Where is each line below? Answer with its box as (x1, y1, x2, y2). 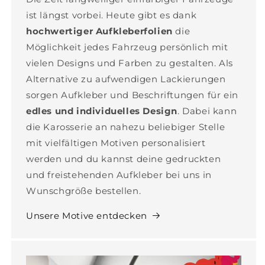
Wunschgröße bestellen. (26, 185, 141, 196)
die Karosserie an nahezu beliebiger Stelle (26, 121, 225, 132)
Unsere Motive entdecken (26, 210, 147, 221)
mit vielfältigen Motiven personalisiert (26, 137, 206, 148)
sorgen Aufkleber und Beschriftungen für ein (26, 89, 238, 101)
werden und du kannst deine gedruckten (26, 153, 221, 164)
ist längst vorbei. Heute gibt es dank (26, 9, 197, 21)
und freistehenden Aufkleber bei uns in (26, 169, 212, 180)
